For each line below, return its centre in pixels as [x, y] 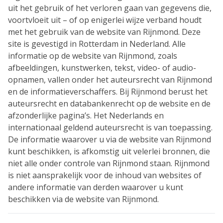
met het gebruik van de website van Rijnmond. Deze [104, 32]
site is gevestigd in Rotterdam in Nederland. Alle [97, 44]
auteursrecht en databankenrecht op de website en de [109, 104]
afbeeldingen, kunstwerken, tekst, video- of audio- [102, 68]
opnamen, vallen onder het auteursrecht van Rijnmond [110, 80]
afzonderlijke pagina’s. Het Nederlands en [86, 115]
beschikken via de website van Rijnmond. [83, 199]
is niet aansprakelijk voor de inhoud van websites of [105, 175]
